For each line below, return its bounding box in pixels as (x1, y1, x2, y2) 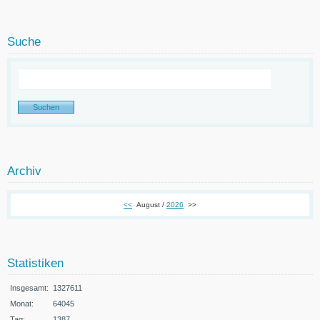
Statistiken (7, 256, 64, 270)
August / (136, 200, 166, 209)
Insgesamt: (10, 283, 49, 292)
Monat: (10, 299, 34, 308)
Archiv (7, 164, 41, 178)
